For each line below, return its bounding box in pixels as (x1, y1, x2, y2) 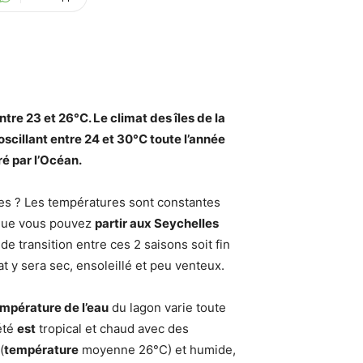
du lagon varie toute (109, 300, 226, 315)
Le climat (93, 110, 147, 126)
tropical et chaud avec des (36, 321, 189, 336)
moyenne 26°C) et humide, (79, 342, 236, 357)
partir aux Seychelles (95, 216, 219, 231)
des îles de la (147, 110, 225, 126)
